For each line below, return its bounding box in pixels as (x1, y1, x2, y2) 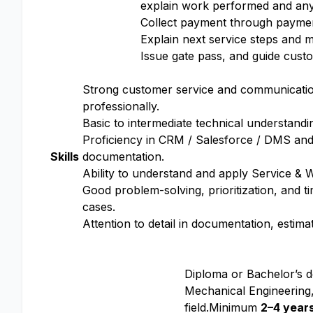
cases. (82, 200, 115, 214)
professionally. (82, 99, 159, 113)
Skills (50, 150, 79, 163)
